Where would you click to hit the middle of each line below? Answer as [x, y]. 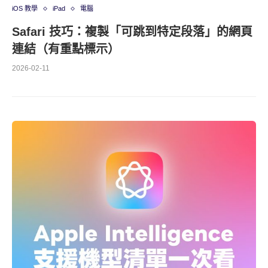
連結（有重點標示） [66, 49]
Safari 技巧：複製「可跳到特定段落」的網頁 [132, 32]
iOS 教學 [25, 8]
